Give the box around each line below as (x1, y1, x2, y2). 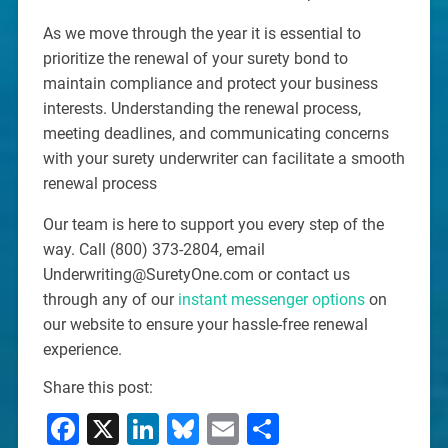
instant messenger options (177, 290, 365, 310)
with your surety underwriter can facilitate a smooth (42, 149, 405, 169)
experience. (42, 340, 122, 360)
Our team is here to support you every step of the (42, 215, 384, 235)
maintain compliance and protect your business (42, 74, 378, 94)
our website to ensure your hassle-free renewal (42, 315, 368, 335)
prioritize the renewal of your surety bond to (42, 49, 348, 69)
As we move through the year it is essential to (42, 24, 361, 44)
